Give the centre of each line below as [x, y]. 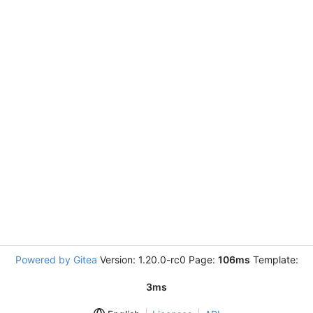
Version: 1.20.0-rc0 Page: [157, 260]
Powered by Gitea [56, 260]
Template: [274, 260]
